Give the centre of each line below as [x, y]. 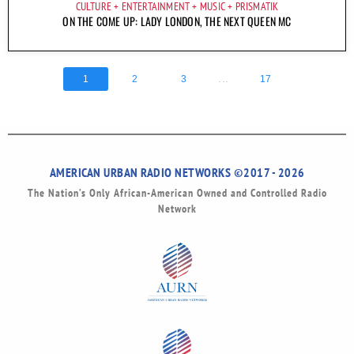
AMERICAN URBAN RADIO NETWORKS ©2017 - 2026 [177, 172]
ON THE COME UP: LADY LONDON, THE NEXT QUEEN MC [177, 21]
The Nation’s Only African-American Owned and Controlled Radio [177, 192]
